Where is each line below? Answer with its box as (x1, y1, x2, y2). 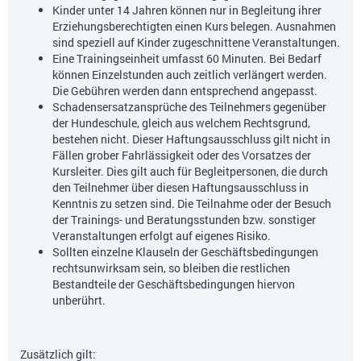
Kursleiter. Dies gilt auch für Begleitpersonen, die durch (52, 163, 328, 179)
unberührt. (52, 292, 106, 308)
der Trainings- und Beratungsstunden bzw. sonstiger (52, 211, 316, 227)
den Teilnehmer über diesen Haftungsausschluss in (52, 179, 309, 195)
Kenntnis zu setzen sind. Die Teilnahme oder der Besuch (52, 195, 331, 211)
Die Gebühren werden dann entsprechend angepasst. (52, 82, 317, 98)
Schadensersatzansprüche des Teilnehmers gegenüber (52, 98, 326, 114)
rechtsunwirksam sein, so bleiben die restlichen (52, 259, 290, 276)
